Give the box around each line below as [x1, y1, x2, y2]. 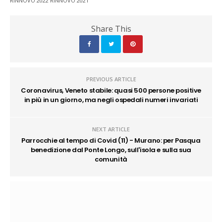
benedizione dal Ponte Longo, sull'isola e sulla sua [31, 145, 191, 155]
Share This [91, 23, 131, 34]
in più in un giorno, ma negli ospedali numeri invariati [24, 95, 198, 105]
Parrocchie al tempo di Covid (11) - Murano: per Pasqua [21, 136, 201, 145]
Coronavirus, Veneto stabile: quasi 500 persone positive [21, 86, 201, 95]
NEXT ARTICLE [92, 125, 130, 133]
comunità [95, 155, 127, 164]
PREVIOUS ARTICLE [86, 75, 136, 83]
